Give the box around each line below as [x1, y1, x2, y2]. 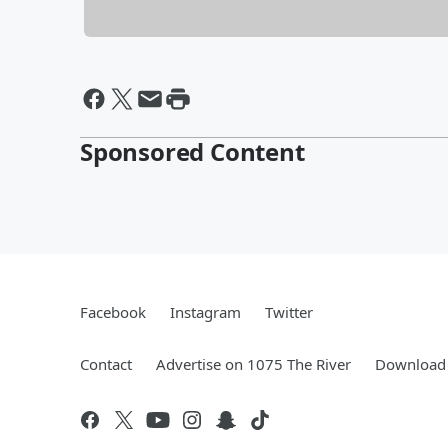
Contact [80, 353, 132, 374]
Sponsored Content [80, 134, 305, 168]
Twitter [265, 301, 313, 322]
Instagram [170, 301, 241, 322]
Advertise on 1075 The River [156, 353, 351, 374]
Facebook [80, 301, 146, 322]
